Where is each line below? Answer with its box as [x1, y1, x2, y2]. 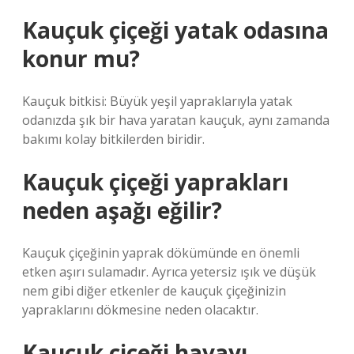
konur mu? [22, 43, 140, 73]
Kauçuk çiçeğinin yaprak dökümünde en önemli [22, 244, 299, 262]
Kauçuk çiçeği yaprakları [22, 167, 288, 197]
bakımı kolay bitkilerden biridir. [22, 130, 205, 148]
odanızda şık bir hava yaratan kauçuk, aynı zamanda [22, 111, 330, 129]
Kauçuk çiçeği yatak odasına [22, 15, 329, 45]
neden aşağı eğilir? [22, 195, 222, 225]
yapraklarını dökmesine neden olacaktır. [22, 301, 258, 318]
